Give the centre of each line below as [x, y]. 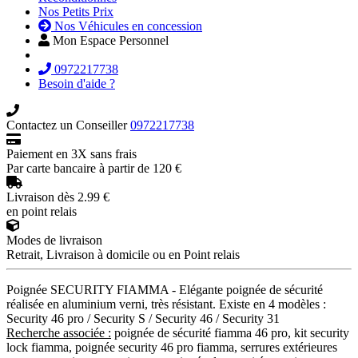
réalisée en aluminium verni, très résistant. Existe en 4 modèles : [166, 304]
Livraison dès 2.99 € [58, 197]
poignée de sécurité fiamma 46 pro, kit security [230, 332]
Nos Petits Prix [76, 11]
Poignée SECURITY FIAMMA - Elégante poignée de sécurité [165, 289]
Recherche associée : [59, 332]
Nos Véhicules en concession [127, 26]
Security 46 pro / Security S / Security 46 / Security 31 [143, 318]
